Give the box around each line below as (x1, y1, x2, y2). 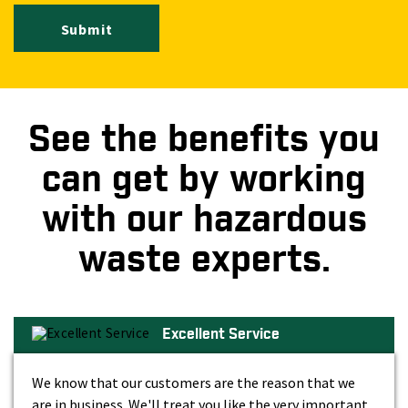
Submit (60, 19, 113, 38)
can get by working (42, 155, 366, 205)
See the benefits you (28, 115, 380, 165)
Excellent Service (161, 324, 280, 344)
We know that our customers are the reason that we (32, 372, 355, 392)
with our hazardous (41, 195, 367, 245)
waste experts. (77, 235, 331, 285)
